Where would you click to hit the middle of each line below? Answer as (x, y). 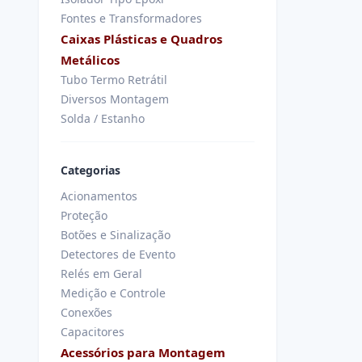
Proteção (84, 215)
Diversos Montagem (115, 99)
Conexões (86, 312)
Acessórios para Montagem (143, 352)
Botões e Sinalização (116, 235)
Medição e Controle (113, 293)
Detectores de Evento (118, 254)
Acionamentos (99, 196)
